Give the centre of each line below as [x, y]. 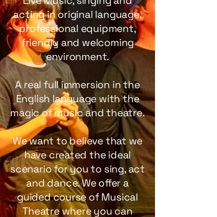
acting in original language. [77, 14]
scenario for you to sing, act [77, 169]
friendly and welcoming [77, 42]
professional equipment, [77, 28]
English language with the [77, 99]
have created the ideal [77, 155]
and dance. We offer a [77, 183]
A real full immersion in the [77, 85]
